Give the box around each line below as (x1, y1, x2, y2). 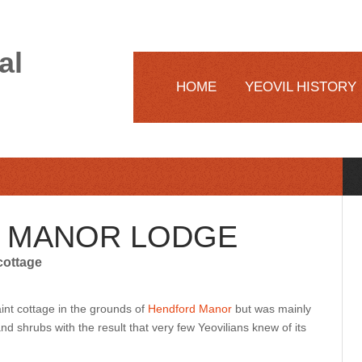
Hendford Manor (148, 302, 232, 315)
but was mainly (232, 302, 311, 315)
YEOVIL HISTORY (245, 79, 356, 95)
